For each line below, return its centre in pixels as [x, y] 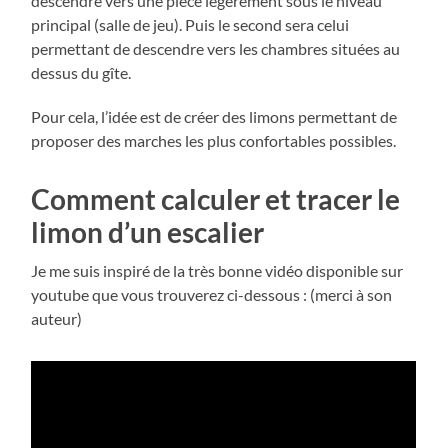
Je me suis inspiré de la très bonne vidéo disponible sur [217, 271]
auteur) [57, 319]
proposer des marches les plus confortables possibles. [214, 141]
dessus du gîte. [81, 73]
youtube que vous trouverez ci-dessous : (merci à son [212, 295]
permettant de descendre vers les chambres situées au [216, 49]
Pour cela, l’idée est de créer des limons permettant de [214, 117]
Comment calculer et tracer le [216, 199]
